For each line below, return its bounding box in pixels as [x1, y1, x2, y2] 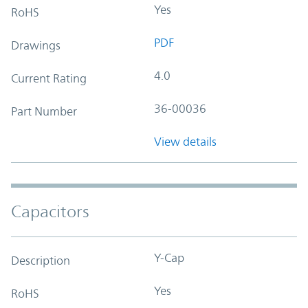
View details [154, 134, 217, 148]
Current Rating [11, 71, 87, 85]
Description [11, 253, 70, 267]
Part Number [11, 104, 77, 118]
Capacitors [11, 201, 89, 221]
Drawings [11, 38, 60, 52]
